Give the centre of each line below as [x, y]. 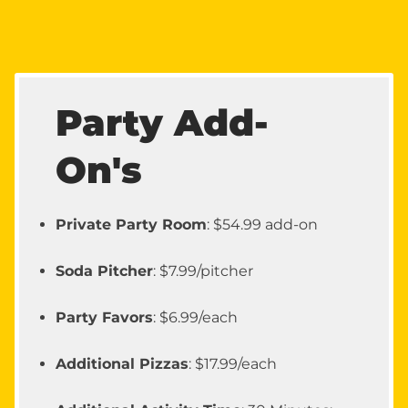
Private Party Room [131, 225]
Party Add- [162, 123]
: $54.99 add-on [262, 225]
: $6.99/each [195, 318]
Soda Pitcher [104, 271]
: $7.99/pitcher [203, 271]
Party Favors [104, 318]
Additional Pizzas [122, 364]
